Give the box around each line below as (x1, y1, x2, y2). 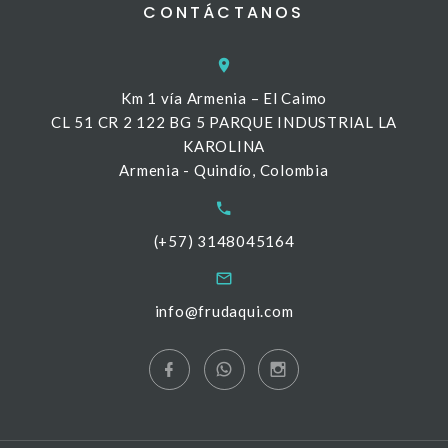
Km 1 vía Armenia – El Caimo (120, 88, 328, 107)
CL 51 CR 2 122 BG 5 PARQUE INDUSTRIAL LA (51, 112, 397, 131)
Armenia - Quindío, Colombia (119, 160, 329, 179)
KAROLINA (183, 136, 265, 155)
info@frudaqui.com (154, 302, 294, 321)
